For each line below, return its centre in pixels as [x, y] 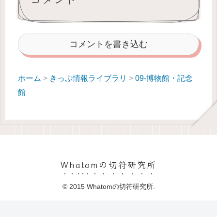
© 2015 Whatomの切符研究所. [108, 186]
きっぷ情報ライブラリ [88, 78]
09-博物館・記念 [164, 78]
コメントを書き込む [108, 44]
